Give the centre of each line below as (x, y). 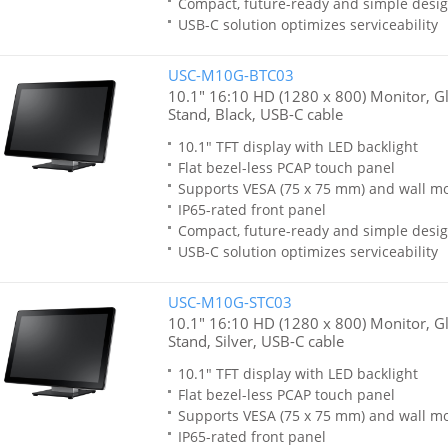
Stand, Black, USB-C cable (255, 114)
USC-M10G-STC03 (229, 302)
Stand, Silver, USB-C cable (255, 341)
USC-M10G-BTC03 (230, 75)
